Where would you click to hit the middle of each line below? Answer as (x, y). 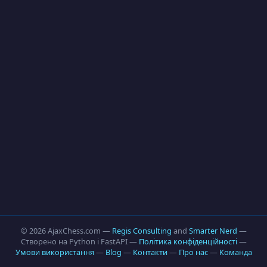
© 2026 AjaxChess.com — (66, 231)
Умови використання (55, 252)
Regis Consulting (142, 231)
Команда (235, 252)
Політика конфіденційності (188, 241)
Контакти (150, 252)
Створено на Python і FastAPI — (80, 241)
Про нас (193, 252)
